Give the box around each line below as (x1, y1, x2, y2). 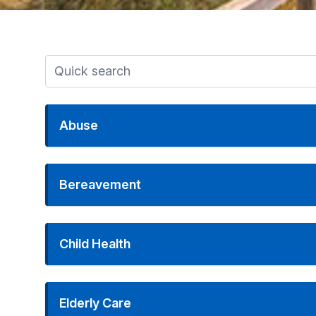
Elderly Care (59, 296, 131, 310)
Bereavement (59, 177, 141, 192)
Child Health (59, 236, 130, 251)
